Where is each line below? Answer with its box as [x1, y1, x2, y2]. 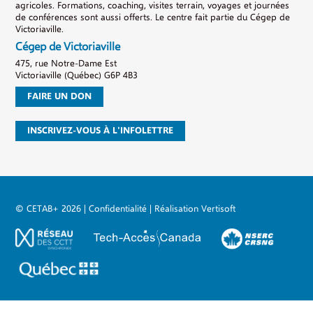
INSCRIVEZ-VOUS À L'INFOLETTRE [27, 124, 174, 138]
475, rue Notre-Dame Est [15, 57, 117, 70]
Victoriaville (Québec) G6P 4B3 [15, 69, 138, 82]
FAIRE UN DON [27, 90, 92, 103]
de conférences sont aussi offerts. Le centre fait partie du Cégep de [15, 11, 291, 24]
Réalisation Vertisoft [154, 203, 236, 215]
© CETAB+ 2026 [15, 203, 82, 215]
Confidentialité [89, 203, 147, 215]
